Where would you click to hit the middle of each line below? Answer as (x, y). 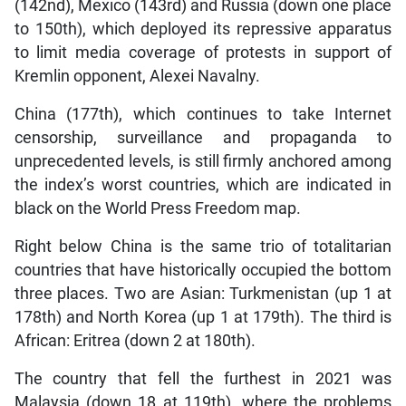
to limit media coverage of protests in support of (203, 53)
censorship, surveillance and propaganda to (203, 138)
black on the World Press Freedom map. (157, 209)
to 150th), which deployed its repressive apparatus (203, 29)
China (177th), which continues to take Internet (203, 115)
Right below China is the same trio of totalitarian (203, 247)
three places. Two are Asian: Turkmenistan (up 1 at (203, 294)
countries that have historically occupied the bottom (203, 271)
